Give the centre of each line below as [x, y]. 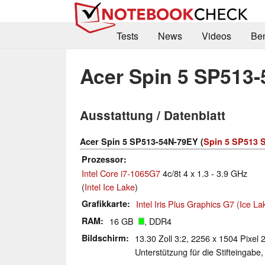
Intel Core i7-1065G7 [121, 173]
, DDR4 [158, 221]
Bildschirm [104, 238]
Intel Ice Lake [110, 187]
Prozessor [103, 159]
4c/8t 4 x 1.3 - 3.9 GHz [204, 173]
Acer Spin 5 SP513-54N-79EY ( [142, 142]
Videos [216, 36]
